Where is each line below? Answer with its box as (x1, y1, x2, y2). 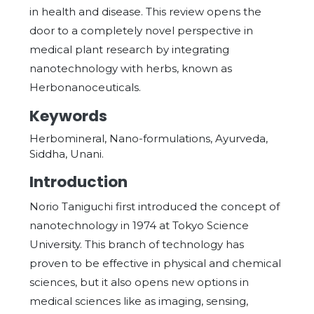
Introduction (29, 171, 128, 193)
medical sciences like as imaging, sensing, (29, 294, 248, 308)
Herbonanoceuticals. (29, 81, 141, 94)
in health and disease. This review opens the (29, 5, 261, 18)
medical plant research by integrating (29, 43, 229, 56)
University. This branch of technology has (29, 238, 244, 251)
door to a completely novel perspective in (29, 24, 253, 37)
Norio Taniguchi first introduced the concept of (29, 200, 280, 213)
